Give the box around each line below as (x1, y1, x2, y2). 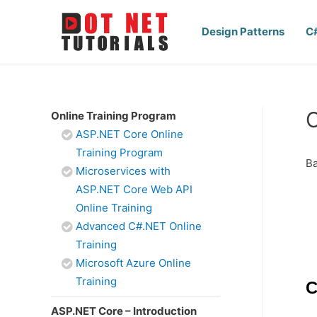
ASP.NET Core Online (76, 127, 183, 141)
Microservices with (76, 164, 171, 178)
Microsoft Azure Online (76, 256, 191, 270)
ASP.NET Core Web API (76, 183, 192, 196)
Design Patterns (202, 25, 284, 38)
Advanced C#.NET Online (76, 219, 202, 233)
